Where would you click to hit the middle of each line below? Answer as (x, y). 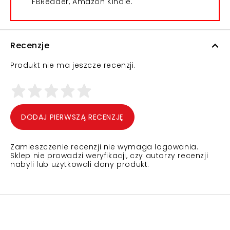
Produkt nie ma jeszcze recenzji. (73, 65)
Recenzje (30, 45)
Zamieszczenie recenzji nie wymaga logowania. (104, 147)
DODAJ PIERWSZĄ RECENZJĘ (72, 117)
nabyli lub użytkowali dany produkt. (80, 164)
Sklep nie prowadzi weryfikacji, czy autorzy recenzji (109, 156)
